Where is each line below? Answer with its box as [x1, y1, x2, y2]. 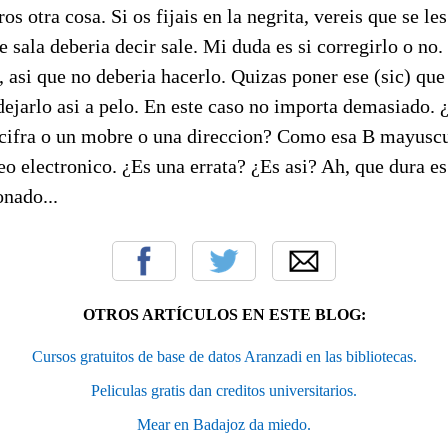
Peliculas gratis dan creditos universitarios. [91, 381, 357, 399]
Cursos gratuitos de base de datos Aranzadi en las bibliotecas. [31, 347, 417, 365]
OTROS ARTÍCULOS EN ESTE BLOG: [82, 305, 366, 323]
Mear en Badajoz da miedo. [137, 415, 311, 433]
